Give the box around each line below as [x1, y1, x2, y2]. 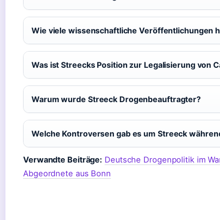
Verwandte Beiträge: [23, 154, 103, 165]
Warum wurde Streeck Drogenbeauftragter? [31, 94, 201, 105]
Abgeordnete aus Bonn [23, 168, 111, 178]
